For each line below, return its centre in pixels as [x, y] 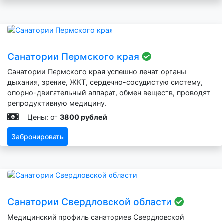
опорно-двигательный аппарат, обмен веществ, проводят [109, 92]
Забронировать [38, 136]
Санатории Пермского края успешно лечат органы [97, 71]
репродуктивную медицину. [57, 103]
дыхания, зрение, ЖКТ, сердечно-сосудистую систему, [105, 82]
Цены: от [44, 117]
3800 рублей [83, 117]
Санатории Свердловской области [91, 202]
